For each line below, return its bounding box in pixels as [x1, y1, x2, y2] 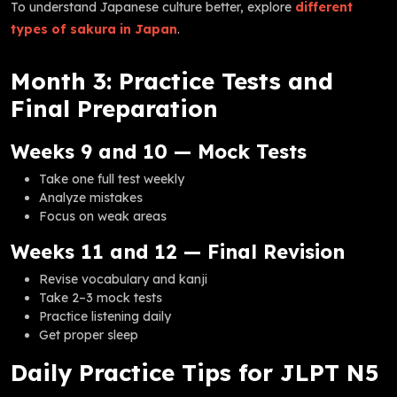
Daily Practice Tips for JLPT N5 [11, 357, 379, 387]
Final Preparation [11, 93, 218, 123]
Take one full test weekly [39, 170, 184, 187]
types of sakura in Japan [11, 20, 177, 37]
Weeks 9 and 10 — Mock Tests [11, 138, 307, 163]
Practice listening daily [39, 307, 171, 324]
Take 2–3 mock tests [39, 289, 162, 306]
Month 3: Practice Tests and [11, 66, 333, 96]
